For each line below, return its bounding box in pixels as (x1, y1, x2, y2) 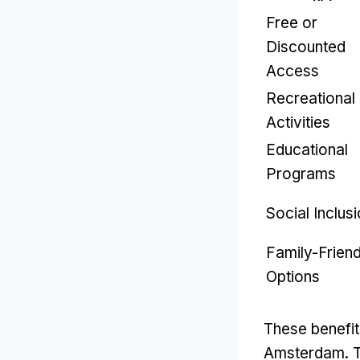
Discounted (266, 38, 346, 57)
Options (266, 268, 320, 287)
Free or (266, 14, 317, 33)
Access (266, 62, 319, 81)
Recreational (266, 89, 355, 108)
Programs (266, 165, 336, 184)
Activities (266, 113, 330, 133)
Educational (266, 141, 348, 160)
